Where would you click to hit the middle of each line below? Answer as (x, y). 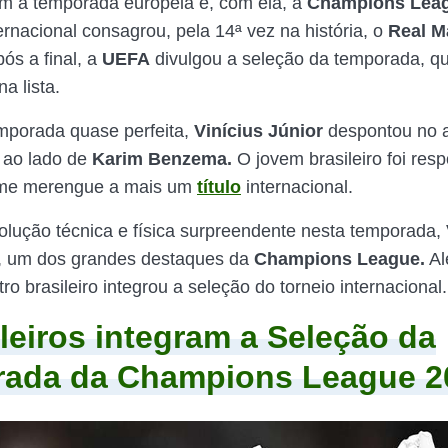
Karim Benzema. (162, 159)
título (219, 187)
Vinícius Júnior (258, 131)
